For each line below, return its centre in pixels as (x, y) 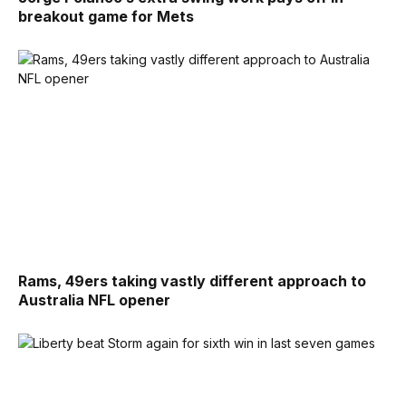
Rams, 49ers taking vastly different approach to (192, 281)
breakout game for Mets (106, 16)
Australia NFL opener (94, 300)
